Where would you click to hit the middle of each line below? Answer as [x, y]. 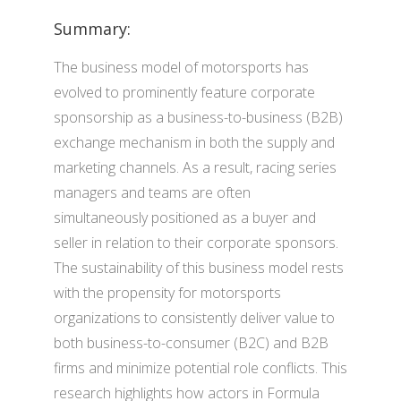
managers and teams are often [152, 192]
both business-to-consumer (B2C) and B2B [191, 343]
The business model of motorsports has [181, 67]
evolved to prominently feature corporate [184, 92]
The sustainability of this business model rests [199, 268]
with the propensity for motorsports [167, 293]
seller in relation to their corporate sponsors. [196, 243]
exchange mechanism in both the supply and [194, 142]
